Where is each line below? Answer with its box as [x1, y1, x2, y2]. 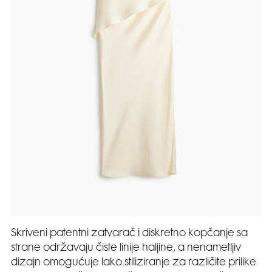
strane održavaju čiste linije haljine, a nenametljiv [11, 243, 241, 254]
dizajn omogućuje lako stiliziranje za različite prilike [11, 258, 256, 268]
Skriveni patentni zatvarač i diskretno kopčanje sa [11, 229, 248, 239]
